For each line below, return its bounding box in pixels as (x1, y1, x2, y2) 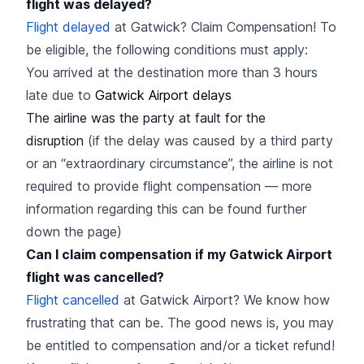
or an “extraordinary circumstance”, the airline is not (26, 154, 333, 171)
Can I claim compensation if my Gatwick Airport (26, 245, 332, 262)
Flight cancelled (26, 291, 119, 308)
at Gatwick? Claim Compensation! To (110, 18, 336, 35)
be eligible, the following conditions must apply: (26, 41, 312, 58)
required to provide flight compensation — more (26, 177, 312, 194)
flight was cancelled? (26, 268, 164, 285)
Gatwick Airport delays (95, 86, 232, 103)
